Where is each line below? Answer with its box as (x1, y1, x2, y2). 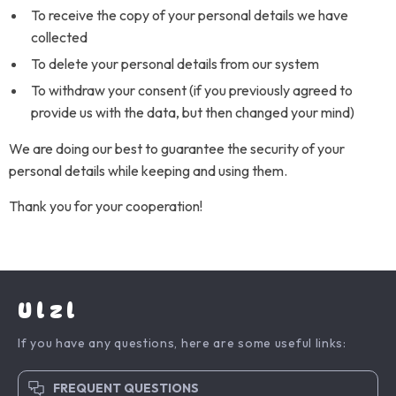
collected (31, 28, 88, 46)
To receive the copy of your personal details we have (31, 6, 348, 24)
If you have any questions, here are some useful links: (18, 335, 346, 351)
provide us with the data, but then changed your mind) (31, 103, 354, 121)
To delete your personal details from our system (31, 55, 319, 72)
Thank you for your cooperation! (9, 197, 202, 215)
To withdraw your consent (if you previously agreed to (31, 81, 353, 99)
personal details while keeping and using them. (9, 162, 287, 179)
